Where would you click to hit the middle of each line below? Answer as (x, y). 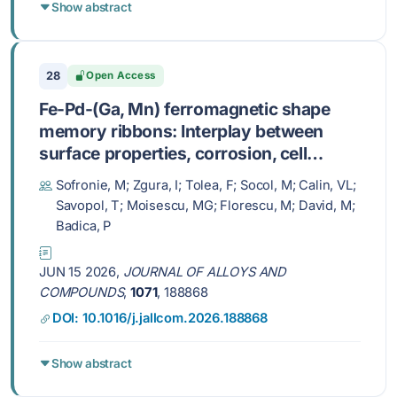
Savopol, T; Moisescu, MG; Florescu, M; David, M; (205, 205)
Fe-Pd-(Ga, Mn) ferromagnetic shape (185, 109)
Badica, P (83, 226)
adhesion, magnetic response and (173, 175)
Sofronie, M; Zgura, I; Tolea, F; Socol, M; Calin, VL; (206, 185)
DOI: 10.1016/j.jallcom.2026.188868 (160, 319)
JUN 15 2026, (81, 272)
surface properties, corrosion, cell (173, 153)
